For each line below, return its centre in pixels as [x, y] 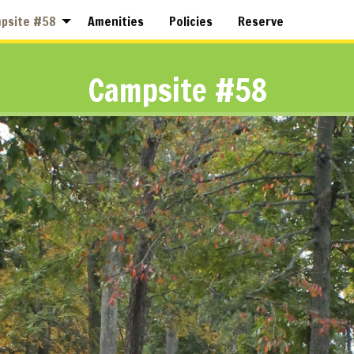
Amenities [116, 22]
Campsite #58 [177, 90]
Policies [191, 22]
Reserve [261, 22]
